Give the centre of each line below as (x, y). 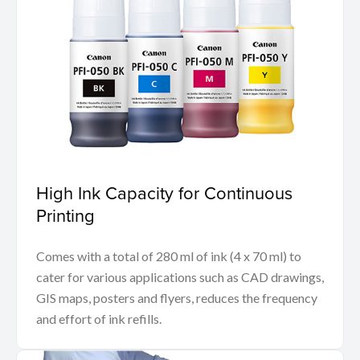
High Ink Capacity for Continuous (164, 193)
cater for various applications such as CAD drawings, (180, 277)
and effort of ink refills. (99, 319)
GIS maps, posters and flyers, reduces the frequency (177, 298)
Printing (65, 215)
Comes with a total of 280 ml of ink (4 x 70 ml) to (169, 256)
